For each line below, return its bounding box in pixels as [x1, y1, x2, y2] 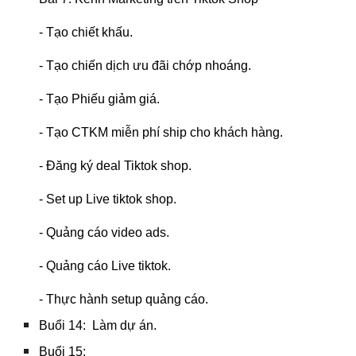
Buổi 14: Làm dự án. [39, 319, 157, 332]
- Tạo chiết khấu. [39, 25, 133, 39]
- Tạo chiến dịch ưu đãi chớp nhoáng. [39, 59, 252, 72]
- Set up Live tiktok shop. [39, 192, 177, 206]
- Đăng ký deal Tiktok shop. [39, 159, 192, 172]
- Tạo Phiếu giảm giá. [39, 92, 161, 106]
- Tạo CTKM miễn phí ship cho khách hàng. [39, 126, 284, 139]
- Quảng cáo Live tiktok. [39, 259, 172, 273]
